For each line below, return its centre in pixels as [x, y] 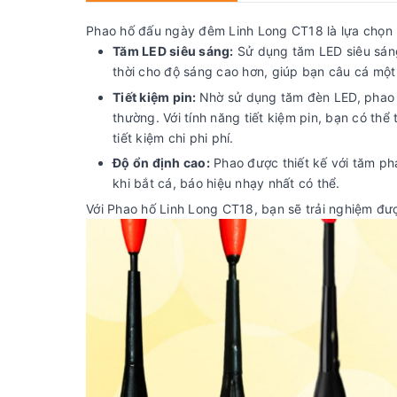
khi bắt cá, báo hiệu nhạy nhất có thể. [226, 183]
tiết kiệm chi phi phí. [173, 137]
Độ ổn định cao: [161, 163]
